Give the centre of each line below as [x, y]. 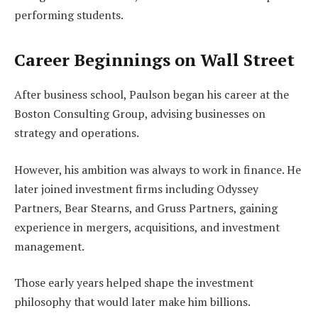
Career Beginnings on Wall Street [154, 60]
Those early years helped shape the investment [134, 283]
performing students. [69, 15]
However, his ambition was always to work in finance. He [158, 169]
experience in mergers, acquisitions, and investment [147, 227]
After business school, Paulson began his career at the [152, 95]
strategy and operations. [77, 133]
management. [49, 246]
